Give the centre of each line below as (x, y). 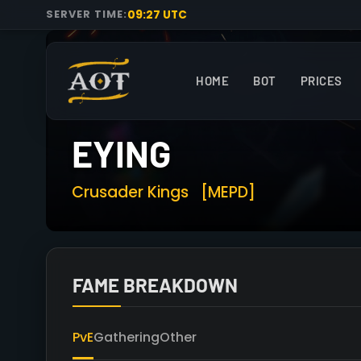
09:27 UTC (157, 15)
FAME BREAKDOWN (155, 285)
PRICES (321, 81)
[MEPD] (228, 192)
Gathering (127, 337)
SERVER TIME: (87, 14)
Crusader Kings (132, 192)
